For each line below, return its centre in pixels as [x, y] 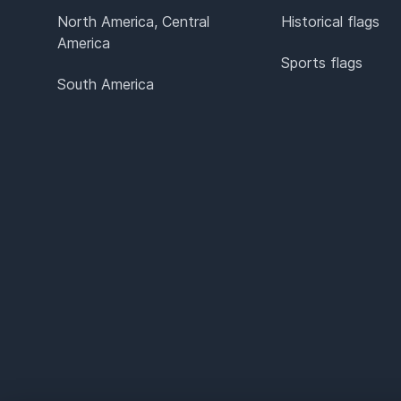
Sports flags [321, 62]
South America [106, 84]
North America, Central [133, 21]
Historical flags [330, 21]
